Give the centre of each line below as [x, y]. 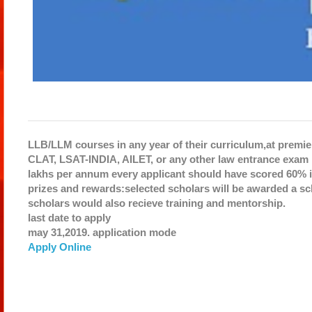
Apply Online [59, 247]
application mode [134, 232]
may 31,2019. [60, 232]
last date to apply [69, 217]
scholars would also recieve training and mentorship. [156, 203]
